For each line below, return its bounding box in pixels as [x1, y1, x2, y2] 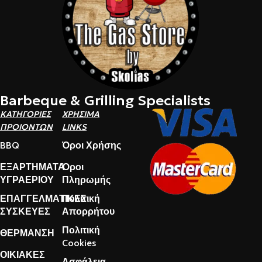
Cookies [62, 237, 96, 249]
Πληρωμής [62, 174, 111, 185]
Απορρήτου [62, 206, 115, 217]
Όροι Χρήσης [62, 140, 122, 151]
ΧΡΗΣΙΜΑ [62, 109, 100, 119]
